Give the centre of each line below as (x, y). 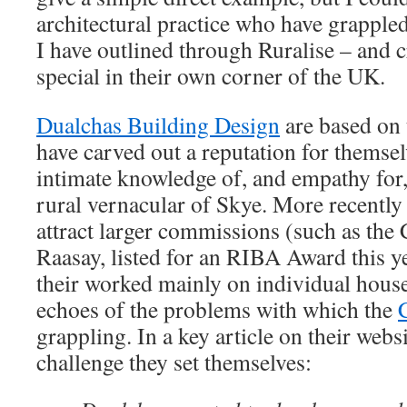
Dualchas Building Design (158, 124)
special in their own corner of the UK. (211, 75)
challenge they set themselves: (174, 362)
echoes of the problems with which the (217, 309)
